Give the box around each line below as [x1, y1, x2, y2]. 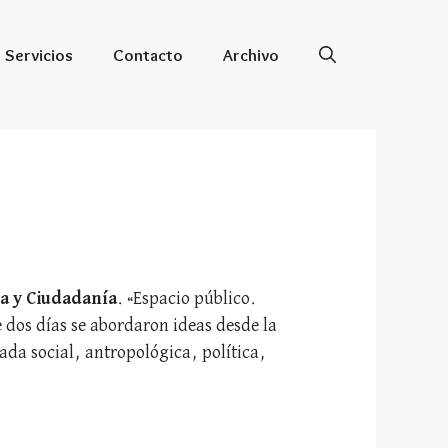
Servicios [5, 45, 73, 65]
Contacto [113, 45, 183, 65]
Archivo [223, 45, 279, 65]
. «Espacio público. [117, 289, 256, 308]
